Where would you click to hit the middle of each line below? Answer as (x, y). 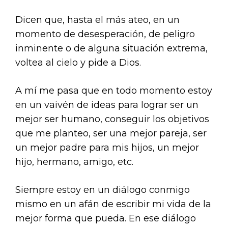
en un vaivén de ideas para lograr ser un (107, 105)
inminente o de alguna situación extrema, (111, 48)
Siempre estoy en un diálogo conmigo (103, 190)
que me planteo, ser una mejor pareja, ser (111, 133)
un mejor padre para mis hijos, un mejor (107, 148)
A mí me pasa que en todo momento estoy (114, 91)
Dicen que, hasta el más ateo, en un (97, 20)
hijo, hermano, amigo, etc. (74, 162)
